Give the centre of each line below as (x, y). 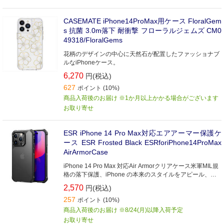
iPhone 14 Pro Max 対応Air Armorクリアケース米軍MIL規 (141, 166)
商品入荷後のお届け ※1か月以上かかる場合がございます (141, 98)
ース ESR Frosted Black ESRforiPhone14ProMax (142, 142)
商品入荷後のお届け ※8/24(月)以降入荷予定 (123, 210)
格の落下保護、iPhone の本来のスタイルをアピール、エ (140, 174)
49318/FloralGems (93, 40)
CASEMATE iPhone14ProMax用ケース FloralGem (142, 21)
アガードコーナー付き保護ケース (108, 183)
